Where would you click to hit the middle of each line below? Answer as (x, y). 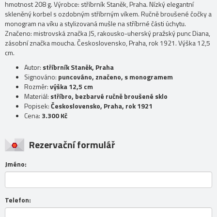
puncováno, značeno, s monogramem (116, 77)
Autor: (33, 67)
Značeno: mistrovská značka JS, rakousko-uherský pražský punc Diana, (108, 33)
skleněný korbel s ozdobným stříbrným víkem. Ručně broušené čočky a (108, 14)
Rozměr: (37, 87)
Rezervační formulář (72, 145)
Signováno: (41, 77)
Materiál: (37, 96)
